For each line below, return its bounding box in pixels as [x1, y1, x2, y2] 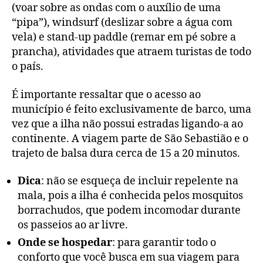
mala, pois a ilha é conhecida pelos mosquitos [18, 189, 243, 203]
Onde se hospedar [18, 236, 112, 250]
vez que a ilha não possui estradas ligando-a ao [12, 117, 243, 131]
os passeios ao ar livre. [18, 218, 128, 232]
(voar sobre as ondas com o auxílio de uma [12, 1, 221, 15]
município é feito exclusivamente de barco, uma [12, 102, 251, 116]
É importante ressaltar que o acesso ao [12, 87, 201, 102]
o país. [12, 60, 43, 74]
